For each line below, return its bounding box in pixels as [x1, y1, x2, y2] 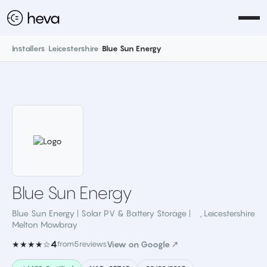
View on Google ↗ [107, 239, 178, 249]
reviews [79, 239, 107, 249]
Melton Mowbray [12, 219, 77, 229]
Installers [12, 44, 45, 53]
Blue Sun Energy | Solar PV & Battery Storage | [12, 208, 191, 218]
